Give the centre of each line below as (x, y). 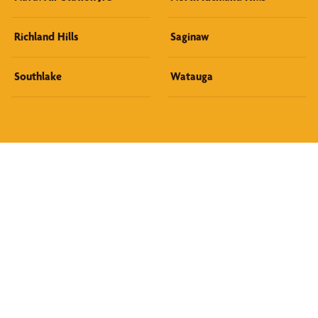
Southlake (38, 76)
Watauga (192, 76)
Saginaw (190, 36)
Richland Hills (46, 36)
